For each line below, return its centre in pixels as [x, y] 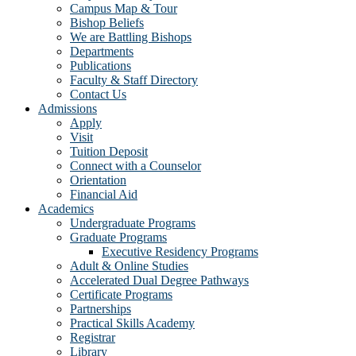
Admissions [68, 109]
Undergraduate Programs [133, 223]
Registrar [93, 338]
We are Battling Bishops [131, 37]
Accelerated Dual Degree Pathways [159, 281]
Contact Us [98, 95]
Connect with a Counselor [135, 166]
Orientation [98, 180]
